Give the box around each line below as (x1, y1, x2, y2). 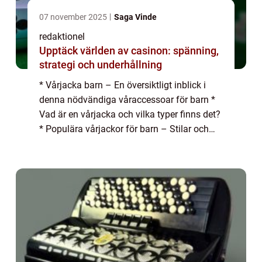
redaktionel (39, 30, 85, 42)
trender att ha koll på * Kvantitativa (39, 137, 182, 149)
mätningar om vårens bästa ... (39, 152, 163, 164)
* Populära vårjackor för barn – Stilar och (39, 123, 209, 135)
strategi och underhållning (39, 58, 162, 71)
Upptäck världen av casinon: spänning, (39, 44, 219, 57)
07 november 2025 (39, 12, 109, 22)
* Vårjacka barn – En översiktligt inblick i (39, 79, 206, 91)
